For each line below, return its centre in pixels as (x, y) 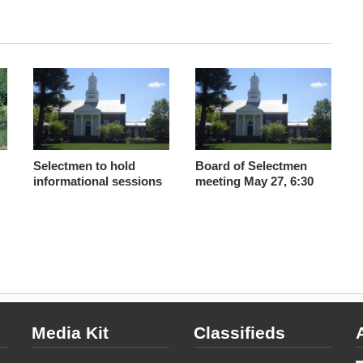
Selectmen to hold (84, 165)
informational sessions (97, 181)
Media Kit (70, 332)
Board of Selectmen (251, 165)
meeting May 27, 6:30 (254, 181)
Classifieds (239, 332)
